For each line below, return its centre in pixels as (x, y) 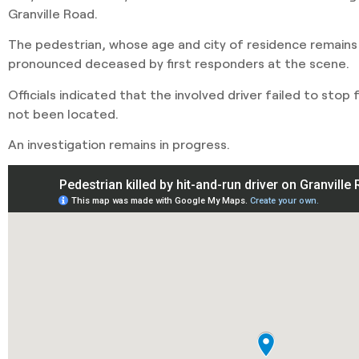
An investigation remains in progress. (119, 143)
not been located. (63, 113)
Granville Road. (53, 13)
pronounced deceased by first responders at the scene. (179, 63)
